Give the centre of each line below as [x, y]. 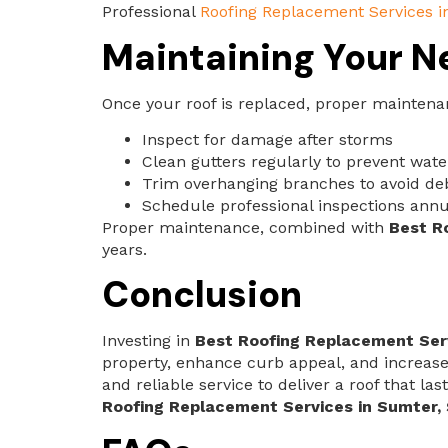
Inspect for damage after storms [267, 140]
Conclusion [202, 295]
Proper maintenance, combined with [245, 228]
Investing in [148, 341]
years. [124, 250]
